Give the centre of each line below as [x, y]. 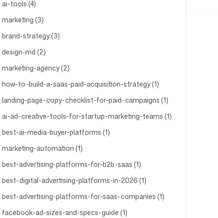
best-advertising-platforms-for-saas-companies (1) [83, 196]
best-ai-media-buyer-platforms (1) [56, 132]
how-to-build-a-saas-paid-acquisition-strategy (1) [80, 84]
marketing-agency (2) [36, 68]
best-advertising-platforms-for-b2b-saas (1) [71, 164]
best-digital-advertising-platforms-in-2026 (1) [74, 180]
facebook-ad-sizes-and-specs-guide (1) [64, 212]
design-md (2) [24, 52]
